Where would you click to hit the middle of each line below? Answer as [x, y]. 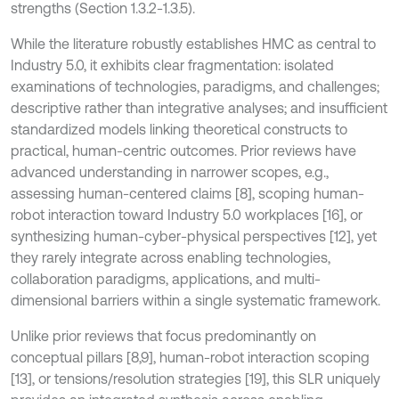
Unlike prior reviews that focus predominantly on [163, 335]
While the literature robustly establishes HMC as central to [193, 43]
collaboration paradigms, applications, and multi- [166, 278]
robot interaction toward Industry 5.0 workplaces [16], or [187, 214]
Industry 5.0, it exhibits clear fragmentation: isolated [172, 65]
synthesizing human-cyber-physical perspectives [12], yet [194, 236]
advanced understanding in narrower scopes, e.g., [170, 171]
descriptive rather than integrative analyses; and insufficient [199, 107]
